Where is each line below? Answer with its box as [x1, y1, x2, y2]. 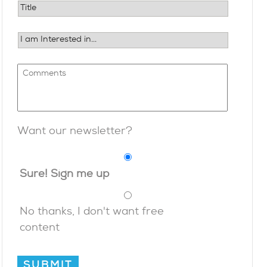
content [20, 222, 60, 235]
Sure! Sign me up [20, 168, 110, 181]
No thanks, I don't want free [20, 206, 164, 219]
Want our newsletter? [17, 126, 133, 139]
